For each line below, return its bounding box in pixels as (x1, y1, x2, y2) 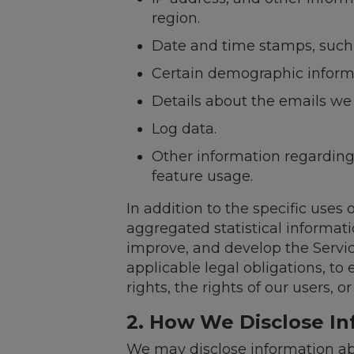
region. (152, 9, 200, 27)
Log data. (152, 120, 217, 137)
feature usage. (152, 168, 253, 185)
